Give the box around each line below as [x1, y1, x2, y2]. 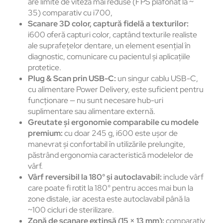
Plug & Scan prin [28, 73, 87, 84]
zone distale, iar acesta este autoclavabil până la [28, 194, 190, 205]
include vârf [162, 172, 204, 183]
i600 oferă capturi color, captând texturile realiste [28, 29, 197, 40]
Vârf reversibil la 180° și [28, 172, 114, 183]
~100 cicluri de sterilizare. [28, 205, 114, 216]
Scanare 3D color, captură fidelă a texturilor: [28, 18, 189, 29]
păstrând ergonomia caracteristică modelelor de [28, 150, 193, 161]
